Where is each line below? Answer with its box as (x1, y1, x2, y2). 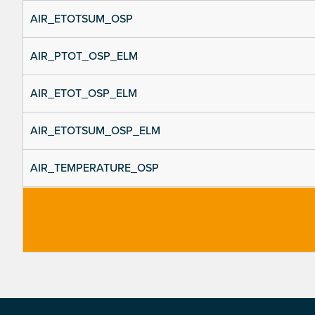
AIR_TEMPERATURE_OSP (30, 161, 159, 176)
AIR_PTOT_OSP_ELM (30, 49, 138, 64)
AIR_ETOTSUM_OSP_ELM (30, 124, 160, 139)
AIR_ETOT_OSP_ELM (30, 86, 137, 101)
